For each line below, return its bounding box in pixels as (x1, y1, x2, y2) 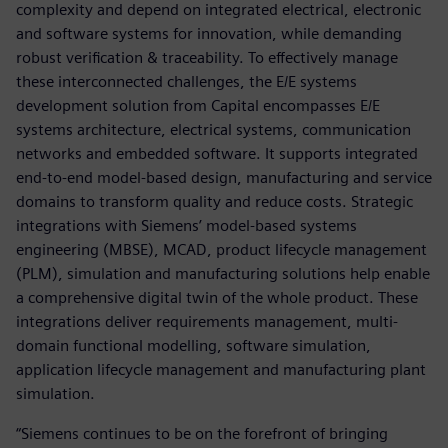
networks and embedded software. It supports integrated (16, 143, 418, 163)
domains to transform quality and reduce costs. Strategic (16, 191, 413, 211)
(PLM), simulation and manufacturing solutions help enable (16, 263, 430, 283)
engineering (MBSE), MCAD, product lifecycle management (16, 239, 427, 259)
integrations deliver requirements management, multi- (16, 311, 398, 331)
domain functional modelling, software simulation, (16, 335, 371, 355)
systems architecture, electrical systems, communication (16, 119, 411, 139)
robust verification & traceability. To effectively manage (16, 47, 398, 67)
